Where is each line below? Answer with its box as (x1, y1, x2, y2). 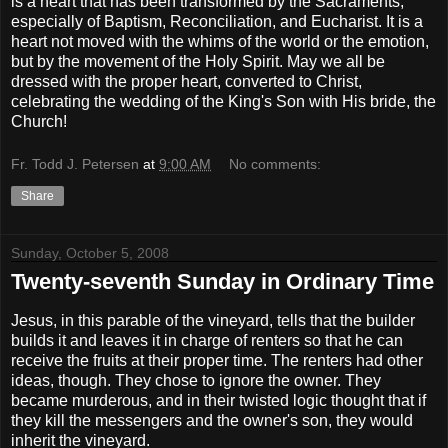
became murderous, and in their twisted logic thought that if (11, 392, 426, 410)
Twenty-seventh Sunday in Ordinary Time (11, 269, 434, 295)
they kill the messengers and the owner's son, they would (11, 412, 413, 430)
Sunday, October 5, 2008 (11, 245, 169, 262)
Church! (11, 112, 67, 130)
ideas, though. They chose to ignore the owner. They (11, 372, 381, 390)
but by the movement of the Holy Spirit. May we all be (11, 52, 385, 70)
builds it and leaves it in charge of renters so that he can (11, 332, 403, 350)
